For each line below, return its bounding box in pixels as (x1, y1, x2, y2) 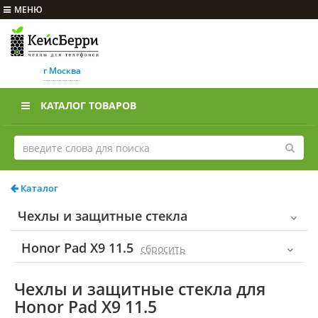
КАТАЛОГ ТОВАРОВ (40, 99, 136, 113)
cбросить (141, 242, 185, 256)
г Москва (43, 65, 81, 77)
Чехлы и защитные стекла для (14, 278, 265, 301)
